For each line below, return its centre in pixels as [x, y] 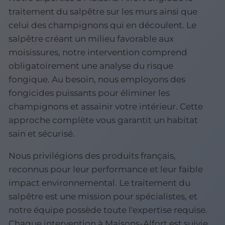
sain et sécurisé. [42, 133]
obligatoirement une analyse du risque [91, 66]
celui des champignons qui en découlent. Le [102, 25]
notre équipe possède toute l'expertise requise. [108, 210]
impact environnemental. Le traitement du [99, 183]
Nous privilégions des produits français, [92, 155]
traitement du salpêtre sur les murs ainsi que [103, 11]
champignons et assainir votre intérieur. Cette [106, 106]
